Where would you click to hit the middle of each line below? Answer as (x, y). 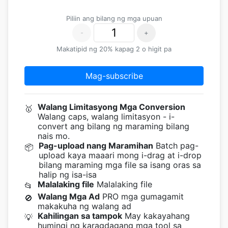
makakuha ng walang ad (84, 206)
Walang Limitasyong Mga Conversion (111, 107)
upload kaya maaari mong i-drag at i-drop (120, 155)
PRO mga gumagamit (142, 196)
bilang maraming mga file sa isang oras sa (120, 165)
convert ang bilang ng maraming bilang (113, 126)
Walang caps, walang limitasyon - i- (106, 117)
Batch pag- (176, 146)
